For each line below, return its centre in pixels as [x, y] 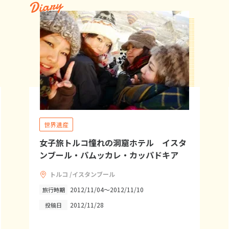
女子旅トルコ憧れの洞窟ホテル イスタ [113, 143]
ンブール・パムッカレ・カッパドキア [109, 155]
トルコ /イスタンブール [83, 174]
